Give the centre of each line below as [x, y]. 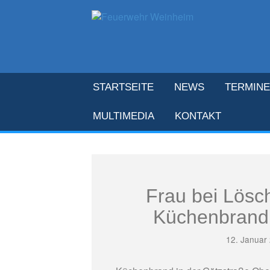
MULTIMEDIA [124, 116]
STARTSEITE [123, 87]
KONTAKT [198, 116]
